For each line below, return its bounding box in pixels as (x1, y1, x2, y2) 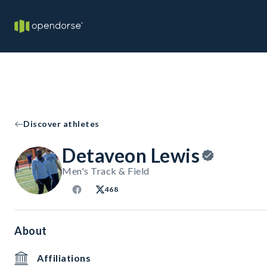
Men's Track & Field (62, 165, 150, 176)
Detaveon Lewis (62, 144, 200, 167)
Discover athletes (23, 119, 100, 129)
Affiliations (37, 252, 91, 263)
